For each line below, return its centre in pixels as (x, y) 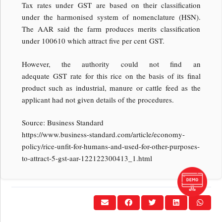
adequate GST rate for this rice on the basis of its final (111, 76)
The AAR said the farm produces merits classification (111, 29)
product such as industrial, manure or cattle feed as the (111, 87)
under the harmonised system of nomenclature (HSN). (111, 17)
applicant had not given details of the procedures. (98, 99)
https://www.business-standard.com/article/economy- (103, 135)
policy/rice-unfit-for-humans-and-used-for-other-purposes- (111, 146)
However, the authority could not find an (111, 64)
